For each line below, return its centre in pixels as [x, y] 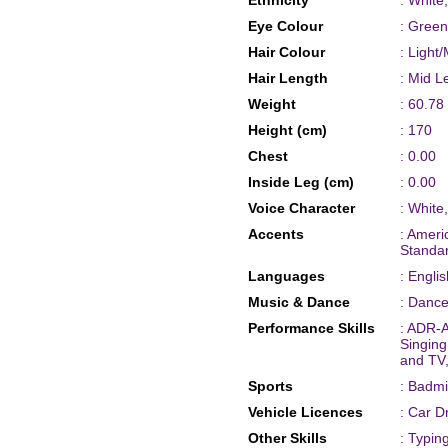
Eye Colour [285, 26]
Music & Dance [298, 302]
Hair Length [287, 78]
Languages [286, 276]
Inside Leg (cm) [300, 182]
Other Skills [287, 438]
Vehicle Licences [305, 412]
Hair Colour [286, 52]
